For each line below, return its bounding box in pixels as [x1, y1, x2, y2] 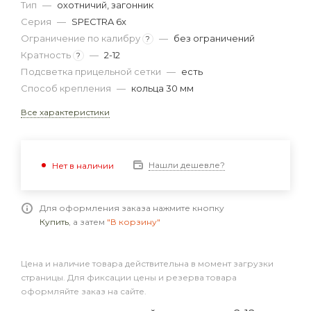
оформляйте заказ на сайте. [21, 285, 146, 296]
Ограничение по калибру [21, 33, 142, 44]
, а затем [69, 217, 107, 227]
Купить [40, 217, 69, 227]
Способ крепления [21, 83, 113, 94]
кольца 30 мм [131, 83, 194, 94]
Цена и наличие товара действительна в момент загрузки [21, 258, 274, 269]
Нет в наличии [52, 160, 114, 171]
